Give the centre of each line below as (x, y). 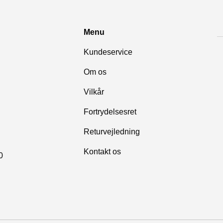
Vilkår (94, 92)
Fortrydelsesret (110, 111)
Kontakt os (102, 151)
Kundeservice (108, 52)
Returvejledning (111, 131)
